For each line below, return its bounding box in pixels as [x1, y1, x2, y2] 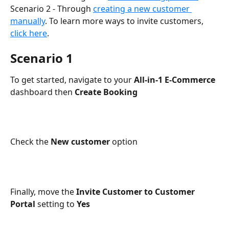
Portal [10, 198, 35, 210]
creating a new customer [93, 3, 192, 14]
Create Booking [75, 86, 138, 98]
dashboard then [10, 86, 75, 98]
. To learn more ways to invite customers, [45, 15, 205, 27]
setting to [35, 198, 77, 210]
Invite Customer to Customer [76, 186, 197, 197]
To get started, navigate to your [10, 74, 134, 86]
